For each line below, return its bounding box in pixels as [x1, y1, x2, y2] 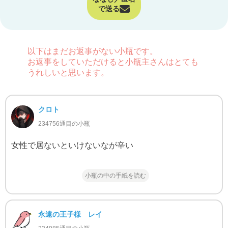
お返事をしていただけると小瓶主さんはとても [27, 57, 199, 66]
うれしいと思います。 [27, 68, 109, 77]
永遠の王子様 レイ [38, 210, 102, 219]
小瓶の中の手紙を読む [84, 172, 146, 180]
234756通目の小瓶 [38, 120, 90, 128]
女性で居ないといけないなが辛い [11, 141, 133, 150]
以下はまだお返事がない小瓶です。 [27, 46, 158, 55]
